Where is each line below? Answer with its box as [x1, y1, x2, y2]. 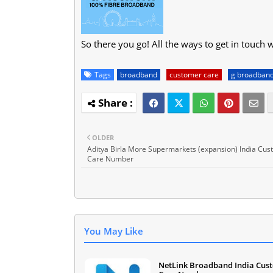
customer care [169, 69, 219, 80]
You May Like [84, 224, 143, 237]
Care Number [87, 153, 133, 164]
